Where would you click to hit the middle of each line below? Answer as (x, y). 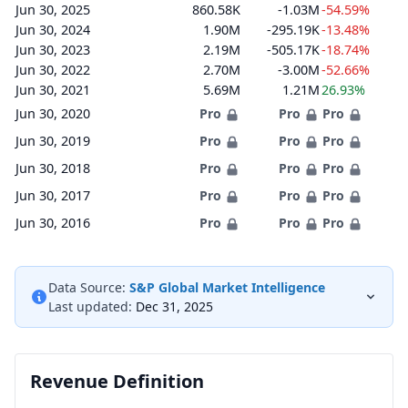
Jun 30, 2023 (53, 50)
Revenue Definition (117, 381)
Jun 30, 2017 (53, 195)
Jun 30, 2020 (53, 113)
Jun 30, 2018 (53, 168)
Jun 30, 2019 (53, 141)
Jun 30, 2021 (53, 90)
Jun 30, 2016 (53, 223)
